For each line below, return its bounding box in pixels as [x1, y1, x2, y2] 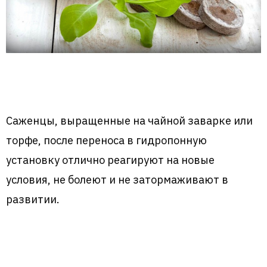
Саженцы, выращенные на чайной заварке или [6, 113, 253, 128]
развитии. [6, 191, 60, 206]
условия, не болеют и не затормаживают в [6, 172, 228, 187]
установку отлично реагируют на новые [6, 152, 215, 167]
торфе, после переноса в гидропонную [6, 132, 207, 147]
